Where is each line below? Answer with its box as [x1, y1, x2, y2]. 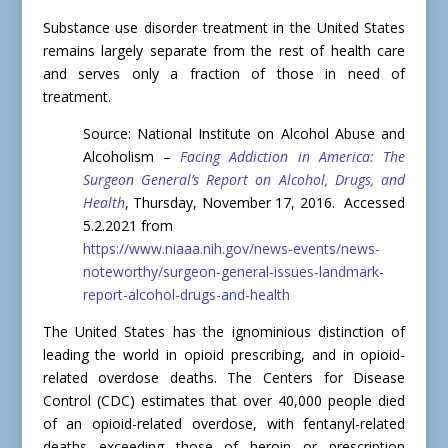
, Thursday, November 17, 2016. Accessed [124, 193, 406, 213]
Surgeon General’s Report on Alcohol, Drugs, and [82, 170, 406, 190]
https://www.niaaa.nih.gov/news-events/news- [82, 239, 380, 259]
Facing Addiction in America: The [180, 147, 406, 167]
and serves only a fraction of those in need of [42, 64, 406, 84]
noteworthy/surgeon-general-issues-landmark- [82, 262, 384, 282]
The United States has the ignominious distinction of [42, 322, 406, 342]
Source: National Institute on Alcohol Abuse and [82, 124, 406, 144]
